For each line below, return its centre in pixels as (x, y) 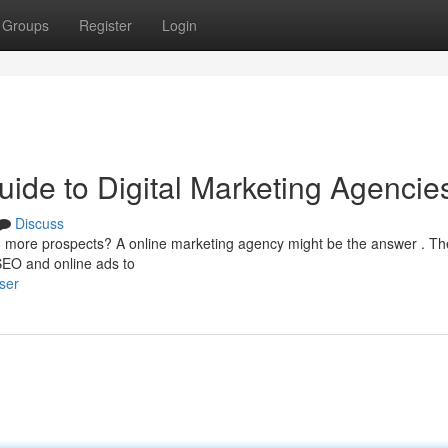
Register (105, 25)
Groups (25, 25)
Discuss (39, 223)
